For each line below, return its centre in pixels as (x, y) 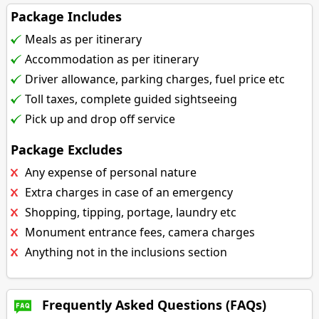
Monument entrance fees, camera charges (140, 232)
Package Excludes (67, 150)
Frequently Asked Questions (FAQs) (153, 305)
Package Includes (67, 17)
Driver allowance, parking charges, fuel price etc (155, 79)
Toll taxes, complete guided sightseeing (131, 99)
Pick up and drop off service (100, 119)
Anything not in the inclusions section (126, 252)
